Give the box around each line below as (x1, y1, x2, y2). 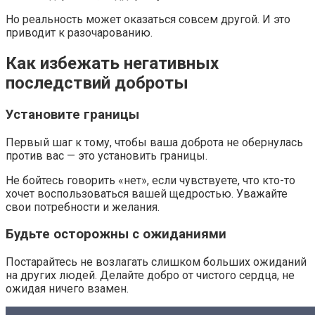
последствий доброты (6, 73, 188, 94)
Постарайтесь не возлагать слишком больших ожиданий (6, 255, 307, 269)
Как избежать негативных (6, 53, 219, 74)
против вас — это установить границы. (6, 148, 207, 162)
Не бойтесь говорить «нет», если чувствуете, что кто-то (6, 173, 295, 187)
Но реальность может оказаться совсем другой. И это (6, 13, 290, 27)
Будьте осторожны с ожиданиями (6, 226, 226, 243)
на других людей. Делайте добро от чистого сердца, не (6, 269, 295, 283)
